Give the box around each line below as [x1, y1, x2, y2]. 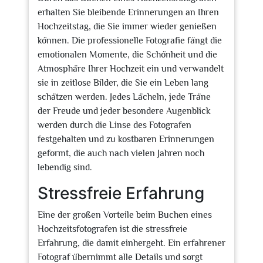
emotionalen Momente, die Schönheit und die [38, 49, 217, 60]
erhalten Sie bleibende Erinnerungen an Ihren [38, 7, 219, 18]
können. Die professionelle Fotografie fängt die [38, 35, 222, 46]
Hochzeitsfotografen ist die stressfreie [38, 224, 187, 234]
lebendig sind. [38, 162, 92, 173]
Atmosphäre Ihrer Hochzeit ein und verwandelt [38, 63, 224, 74]
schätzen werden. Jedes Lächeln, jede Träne [38, 92, 211, 102]
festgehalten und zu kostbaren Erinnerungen [38, 134, 214, 144]
